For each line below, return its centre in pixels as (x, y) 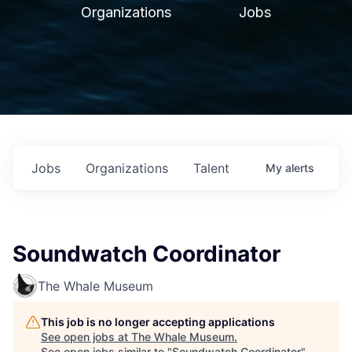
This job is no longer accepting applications (158, 322)
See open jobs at (86, 337)
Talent (211, 168)
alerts (300, 168)
